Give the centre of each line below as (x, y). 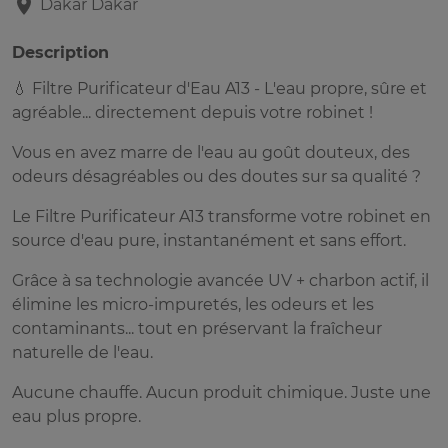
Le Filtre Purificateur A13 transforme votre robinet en (221, 217)
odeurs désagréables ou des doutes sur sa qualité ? (216, 177)
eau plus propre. (76, 417)
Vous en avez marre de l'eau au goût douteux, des (211, 153)
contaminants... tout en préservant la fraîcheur (197, 329)
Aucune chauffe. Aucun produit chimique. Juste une (221, 393)
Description (60, 53)
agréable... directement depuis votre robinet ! (192, 113)
